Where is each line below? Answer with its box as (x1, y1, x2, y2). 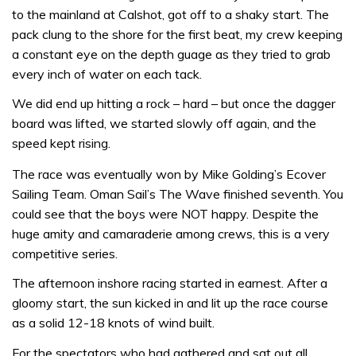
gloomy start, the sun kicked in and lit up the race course (12, 295, 328, 311)
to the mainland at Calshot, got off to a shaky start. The (12, 6, 329, 22)
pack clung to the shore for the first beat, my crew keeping (12, 25, 342, 42)
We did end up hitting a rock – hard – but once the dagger (12, 95, 335, 112)
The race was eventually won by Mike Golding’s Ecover (12, 165, 326, 182)
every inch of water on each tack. (12, 65, 202, 82)
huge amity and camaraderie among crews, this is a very (12, 225, 330, 242)
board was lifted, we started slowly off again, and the (12, 115, 316, 132)
